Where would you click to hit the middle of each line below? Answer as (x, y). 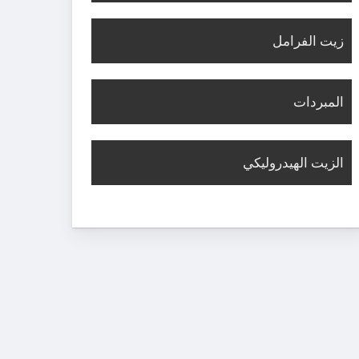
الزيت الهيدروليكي (293, 163)
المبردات (319, 102)
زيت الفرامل (308, 41)
